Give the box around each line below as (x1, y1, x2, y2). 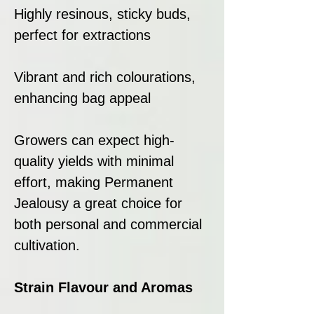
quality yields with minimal (14, 153, 174, 169)
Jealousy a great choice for (14, 195, 182, 211)
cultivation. (14, 237, 80, 253)
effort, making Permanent (14, 174, 173, 190)
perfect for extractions (14, 27, 151, 43)
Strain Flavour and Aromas (14, 279, 193, 295)
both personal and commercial (14, 216, 202, 232)
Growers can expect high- (14, 132, 175, 148)
